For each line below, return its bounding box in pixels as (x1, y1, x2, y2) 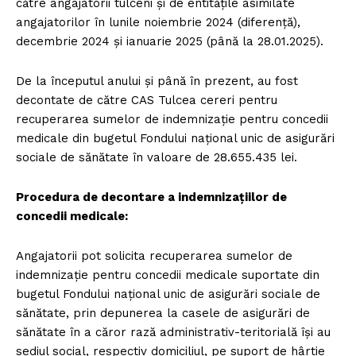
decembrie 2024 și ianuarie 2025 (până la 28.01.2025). (16, 33, 323, 48)
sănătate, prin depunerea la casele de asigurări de (16, 305, 310, 320)
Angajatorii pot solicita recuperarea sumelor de (16, 248, 292, 263)
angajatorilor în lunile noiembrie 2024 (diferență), (16, 14, 300, 29)
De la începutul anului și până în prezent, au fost (16, 73, 298, 88)
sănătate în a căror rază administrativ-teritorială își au (16, 324, 331, 339)
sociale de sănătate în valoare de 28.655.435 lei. (16, 149, 297, 164)
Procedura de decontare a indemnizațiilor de (16, 189, 287, 204)
